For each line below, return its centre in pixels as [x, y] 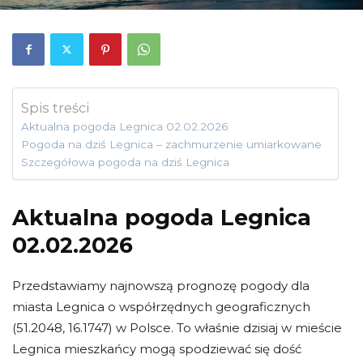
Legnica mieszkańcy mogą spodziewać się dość [157, 348]
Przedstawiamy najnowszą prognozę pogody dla [161, 285]
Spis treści [55, 107]
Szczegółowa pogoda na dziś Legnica [125, 162]
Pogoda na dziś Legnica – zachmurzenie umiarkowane [171, 144]
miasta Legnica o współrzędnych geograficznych [161, 306]
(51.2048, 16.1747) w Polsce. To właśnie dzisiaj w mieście [177, 327]
